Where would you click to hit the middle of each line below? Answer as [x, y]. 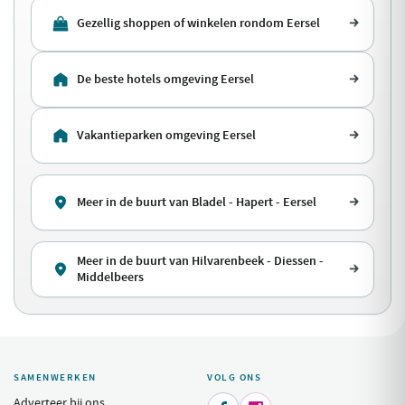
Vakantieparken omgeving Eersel [166, 135]
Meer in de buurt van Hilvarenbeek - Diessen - [200, 260]
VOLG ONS [235, 377]
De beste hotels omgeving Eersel [165, 79]
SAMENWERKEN [55, 377]
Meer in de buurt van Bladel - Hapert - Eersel [197, 202]
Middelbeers [110, 277]
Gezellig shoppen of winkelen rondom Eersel [198, 23]
